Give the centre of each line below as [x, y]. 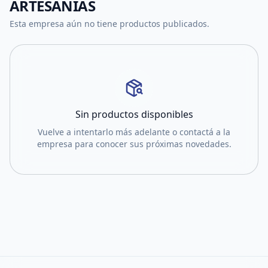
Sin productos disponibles [134, 114]
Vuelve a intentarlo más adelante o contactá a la [134, 132]
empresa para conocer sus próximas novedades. [134, 144]
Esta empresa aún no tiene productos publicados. [109, 24]
